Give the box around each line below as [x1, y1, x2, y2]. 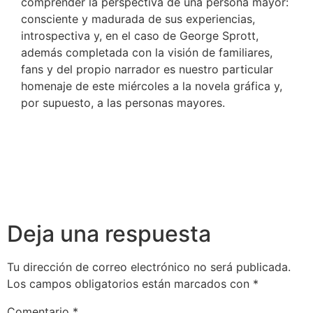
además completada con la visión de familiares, [21, 45, 272, 60]
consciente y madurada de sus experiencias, [21, 12, 255, 27]
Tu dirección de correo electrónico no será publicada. [7, 259, 291, 274]
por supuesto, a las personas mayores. [21, 96, 225, 110]
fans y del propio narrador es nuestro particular [21, 62, 273, 77]
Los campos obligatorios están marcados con [7, 276, 253, 291]
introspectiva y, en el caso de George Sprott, [21, 29, 259, 43]
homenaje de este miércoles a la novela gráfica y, [21, 79, 282, 94]
